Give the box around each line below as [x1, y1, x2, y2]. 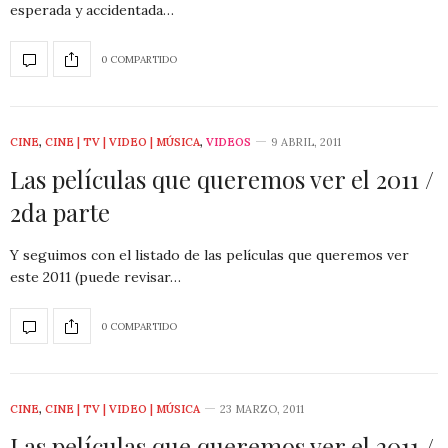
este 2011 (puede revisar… [10, 268, 181, 287]
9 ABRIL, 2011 [271, 135, 341, 150]
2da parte [10, 196, 110, 229]
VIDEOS [206, 135, 251, 150]
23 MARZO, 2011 [220, 402, 304, 417]
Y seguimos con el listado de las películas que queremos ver [10, 246, 409, 265]
